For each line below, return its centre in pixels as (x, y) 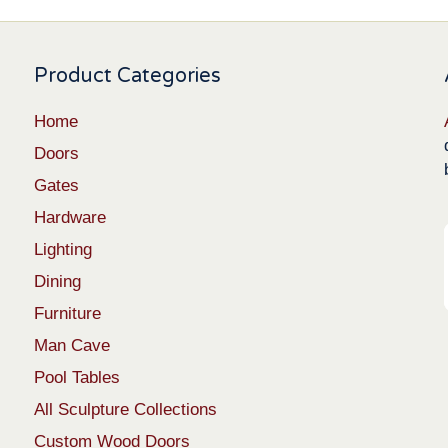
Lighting (63, 249)
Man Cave (72, 345)
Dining (57, 281)
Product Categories (127, 75)
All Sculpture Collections (125, 409)
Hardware (70, 217)
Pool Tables (77, 377)
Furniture (67, 313)
